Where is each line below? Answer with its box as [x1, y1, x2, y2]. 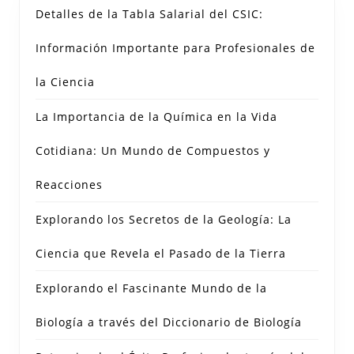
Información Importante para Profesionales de [36, 40, 315, 56]
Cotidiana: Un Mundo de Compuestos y [36, 143, 270, 159]
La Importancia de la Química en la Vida [36, 109, 277, 125]
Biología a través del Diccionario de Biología [36, 314, 302, 330]
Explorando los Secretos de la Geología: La [36, 212, 292, 228]
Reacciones [36, 177, 103, 193]
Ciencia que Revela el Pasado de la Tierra [36, 246, 286, 262]
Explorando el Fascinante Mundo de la [36, 281, 267, 296]
